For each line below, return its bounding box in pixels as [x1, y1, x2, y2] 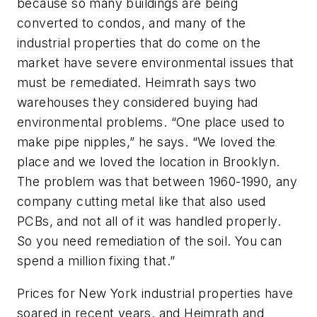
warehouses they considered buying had [17, 95, 258, 110]
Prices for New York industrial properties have [17, 285, 294, 301]
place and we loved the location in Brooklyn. [17, 154, 280, 170]
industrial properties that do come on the [17, 35, 261, 51]
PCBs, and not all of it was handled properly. [17, 214, 281, 229]
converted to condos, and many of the [17, 16, 246, 31]
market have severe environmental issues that [17, 55, 294, 71]
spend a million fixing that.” [17, 253, 175, 269]
